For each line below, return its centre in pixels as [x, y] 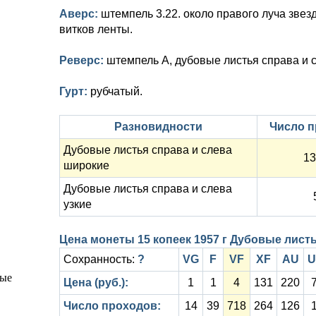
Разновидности [158, 127]
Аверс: [80, 14]
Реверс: [83, 60]
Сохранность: [101, 259]
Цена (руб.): [96, 282]
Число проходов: [112, 306]
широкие [86, 165]
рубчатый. [116, 91]
